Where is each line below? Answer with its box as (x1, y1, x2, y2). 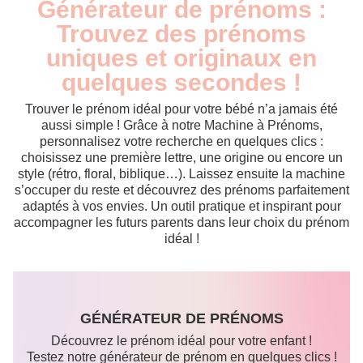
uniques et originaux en (46, 44, 317, 71)
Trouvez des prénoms (57, 19, 306, 47)
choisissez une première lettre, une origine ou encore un (20, 150, 343, 164)
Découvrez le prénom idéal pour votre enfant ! (51, 333, 312, 348)
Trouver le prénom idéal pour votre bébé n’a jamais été (25, 101, 338, 116)
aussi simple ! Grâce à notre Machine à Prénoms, (41, 117, 322, 132)
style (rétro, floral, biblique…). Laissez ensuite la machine (18, 166, 345, 181)
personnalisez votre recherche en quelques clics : (40, 134, 323, 148)
